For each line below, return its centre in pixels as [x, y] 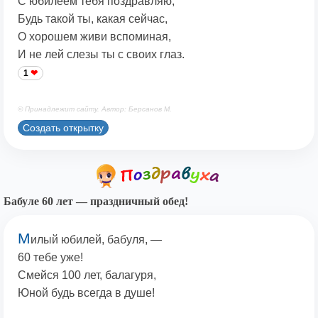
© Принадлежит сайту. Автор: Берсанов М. [95, 109]
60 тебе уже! [50, 258]
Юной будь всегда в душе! [86, 293]
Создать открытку [63, 127]
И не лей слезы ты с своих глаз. [101, 55]
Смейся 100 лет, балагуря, [87, 275]
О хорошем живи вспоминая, [94, 37]
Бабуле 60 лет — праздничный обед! [96, 202]
